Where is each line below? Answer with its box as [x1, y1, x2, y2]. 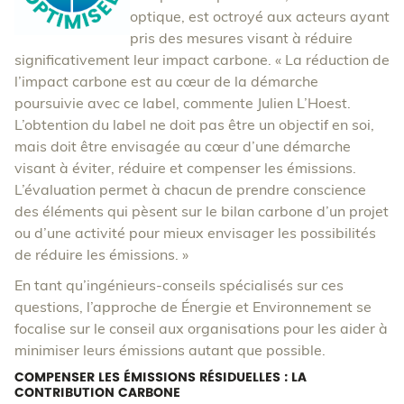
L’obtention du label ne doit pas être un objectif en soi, [14, 117, 374, 133]
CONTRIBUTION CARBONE [14, 386, 180, 399]
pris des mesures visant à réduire [130, 31, 353, 46]
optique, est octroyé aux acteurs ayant [130, 9, 390, 24]
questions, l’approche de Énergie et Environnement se [14, 299, 372, 315]
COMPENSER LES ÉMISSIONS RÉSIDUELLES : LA [14, 371, 307, 384]
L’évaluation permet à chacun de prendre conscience [14, 182, 366, 197]
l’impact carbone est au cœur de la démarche [14, 74, 318, 89]
